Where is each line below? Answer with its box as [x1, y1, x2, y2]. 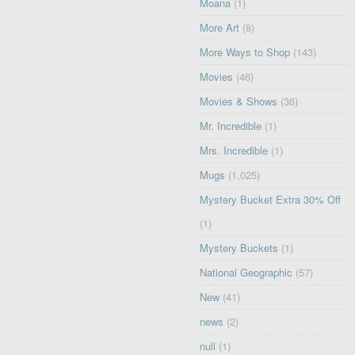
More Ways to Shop [200, 44, 291, 60]
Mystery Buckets [200, 240, 279, 256]
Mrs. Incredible [200, 143, 269, 158]
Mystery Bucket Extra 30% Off [200, 192, 342, 208]
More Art [200, 20, 240, 36]
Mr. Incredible [200, 118, 262, 134]
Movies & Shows [200, 94, 278, 109]
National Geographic [200, 265, 293, 281]
